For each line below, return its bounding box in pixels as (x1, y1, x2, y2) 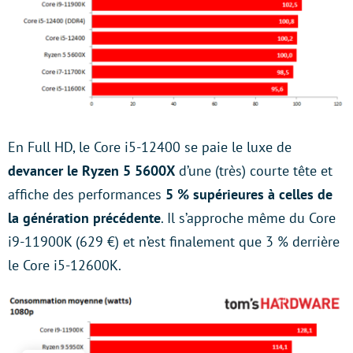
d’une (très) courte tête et (175, 161, 333, 180)
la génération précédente (8, 208, 161, 227)
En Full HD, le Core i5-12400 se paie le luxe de (8, 137, 292, 156)
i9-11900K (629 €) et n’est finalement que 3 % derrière (8, 232, 340, 251)
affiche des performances (8, 184, 165, 203)
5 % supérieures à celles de (165, 184, 333, 203)
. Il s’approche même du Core (161, 208, 336, 227)
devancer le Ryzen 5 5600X (8, 161, 175, 180)
